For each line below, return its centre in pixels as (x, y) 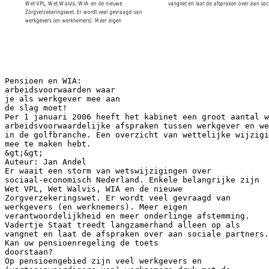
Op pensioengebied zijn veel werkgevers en (103, 261)
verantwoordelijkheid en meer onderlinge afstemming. (127, 216)
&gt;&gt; (24, 153)
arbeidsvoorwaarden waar (60, 89)
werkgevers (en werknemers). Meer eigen (96, 207)
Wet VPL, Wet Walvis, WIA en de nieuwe (94, 189)
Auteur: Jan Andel (46, 162)
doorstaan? (29, 252)
